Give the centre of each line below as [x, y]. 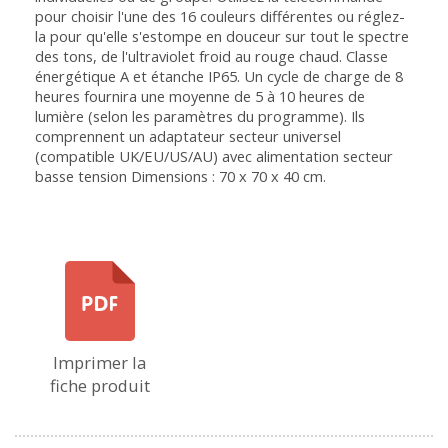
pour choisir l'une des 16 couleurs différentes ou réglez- [220, 16]
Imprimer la [100, 362]
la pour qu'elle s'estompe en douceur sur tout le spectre [222, 36]
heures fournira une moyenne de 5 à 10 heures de [200, 96]
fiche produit [99, 385]
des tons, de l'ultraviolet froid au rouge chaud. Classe [211, 56]
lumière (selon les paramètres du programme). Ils [200, 116]
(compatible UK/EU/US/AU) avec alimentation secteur [214, 156]
